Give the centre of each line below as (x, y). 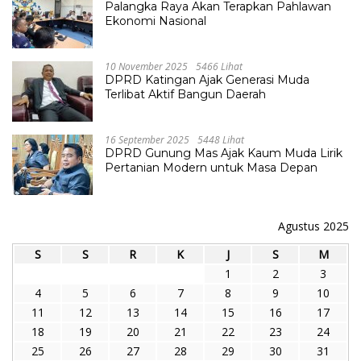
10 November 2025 (146, 67)
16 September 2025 (147, 140)
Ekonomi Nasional (156, 21)
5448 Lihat (221, 140)
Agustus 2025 (313, 226)
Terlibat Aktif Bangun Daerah (185, 95)
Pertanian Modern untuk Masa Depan (211, 168)
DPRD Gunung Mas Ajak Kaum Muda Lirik (224, 154)
